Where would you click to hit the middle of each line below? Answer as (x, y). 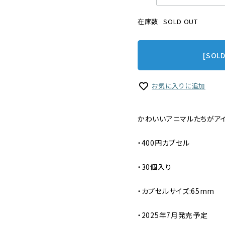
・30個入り (155, 167)
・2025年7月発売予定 (173, 215)
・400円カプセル (164, 143)
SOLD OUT (181, 21)
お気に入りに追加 (179, 86)
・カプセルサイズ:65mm (176, 191)
